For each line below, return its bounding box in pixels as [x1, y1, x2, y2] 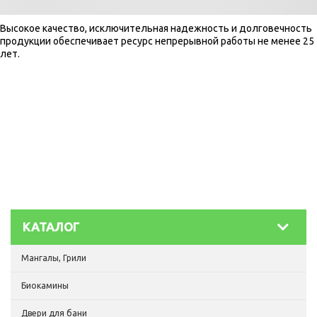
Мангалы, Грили [21, 253, 86, 263]
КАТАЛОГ [23, 220, 79, 234]
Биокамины [21, 281, 69, 290]
